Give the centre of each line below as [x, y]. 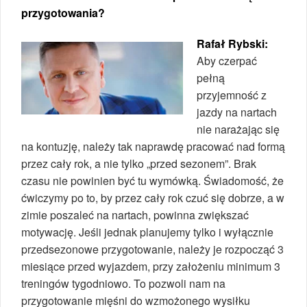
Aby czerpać [227, 60]
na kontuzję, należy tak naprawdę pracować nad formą [153, 146]
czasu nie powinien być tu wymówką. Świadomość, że [152, 180]
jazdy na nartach [237, 112]
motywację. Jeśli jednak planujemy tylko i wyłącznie [147, 232]
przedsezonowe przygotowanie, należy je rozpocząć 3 [152, 249]
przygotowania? [63, 12]
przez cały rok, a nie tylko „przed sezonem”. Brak [139, 163]
